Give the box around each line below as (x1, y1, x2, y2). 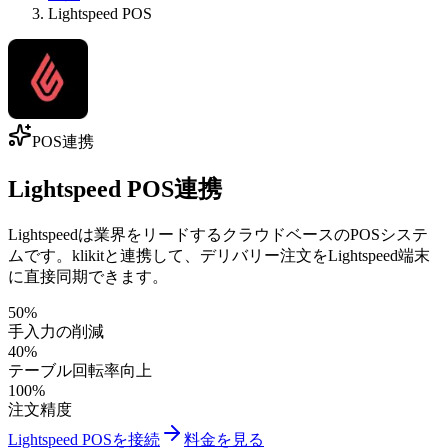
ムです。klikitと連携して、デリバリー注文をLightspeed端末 (8, 246, 430, 264)
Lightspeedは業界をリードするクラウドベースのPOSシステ (8, 225, 428, 243)
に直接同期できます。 (8, 267, 168, 285)
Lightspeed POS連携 (8, 175, 222, 202)
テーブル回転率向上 (8, 361, 152, 379)
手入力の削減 (8, 322, 104, 340)
